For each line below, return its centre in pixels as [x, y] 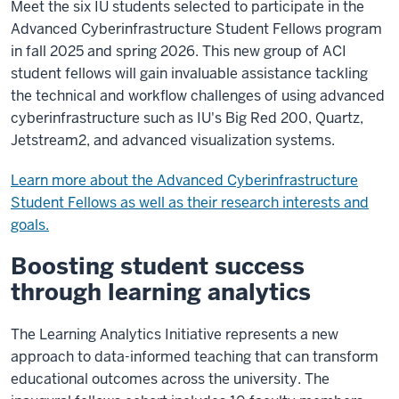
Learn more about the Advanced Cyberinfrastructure [184, 180]
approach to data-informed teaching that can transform [195, 357]
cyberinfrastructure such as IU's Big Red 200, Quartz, [187, 118]
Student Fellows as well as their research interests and [190, 203]
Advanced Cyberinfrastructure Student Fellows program [196, 29]
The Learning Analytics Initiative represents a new [175, 334]
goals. [30, 225]
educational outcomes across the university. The [170, 379]
